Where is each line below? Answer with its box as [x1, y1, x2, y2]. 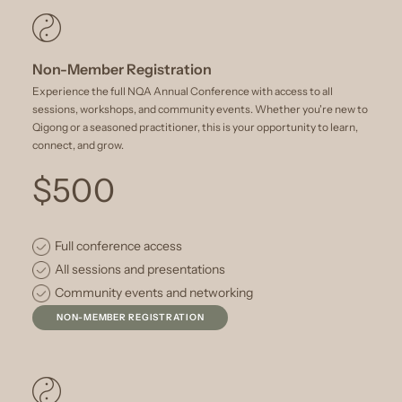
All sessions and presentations [55, 260, 225, 277]
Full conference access [55, 237, 182, 254]
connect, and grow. [32, 137, 124, 152]
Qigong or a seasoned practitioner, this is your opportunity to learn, [32, 119, 358, 134]
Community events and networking [55, 284, 253, 301]
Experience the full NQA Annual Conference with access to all [32, 83, 333, 98]
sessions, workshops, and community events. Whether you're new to [32, 101, 368, 116]
